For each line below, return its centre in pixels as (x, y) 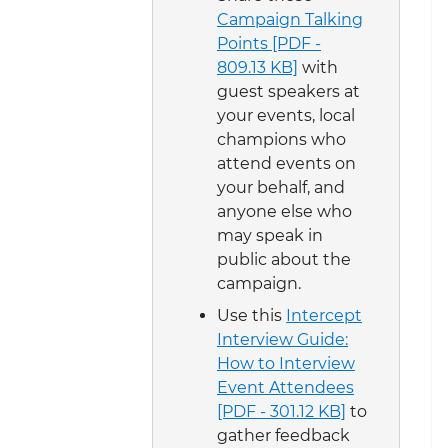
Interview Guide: (282, 339)
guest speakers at (288, 91)
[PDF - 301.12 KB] (281, 411)
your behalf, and (281, 187)
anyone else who (284, 211)
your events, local (286, 115)
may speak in (270, 235)
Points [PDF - (269, 43)
